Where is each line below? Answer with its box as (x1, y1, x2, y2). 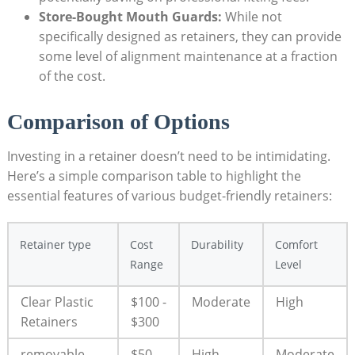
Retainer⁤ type (19, 237, 91, 253)
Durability (190, 237, 243, 253)
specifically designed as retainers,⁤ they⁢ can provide (38, 28, 342, 46)
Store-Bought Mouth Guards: (38, 8, 222, 26)
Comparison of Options (6, 109, 230, 135)
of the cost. (38, 67, 105, 86)
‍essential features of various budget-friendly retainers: (6, 187, 332, 205)
